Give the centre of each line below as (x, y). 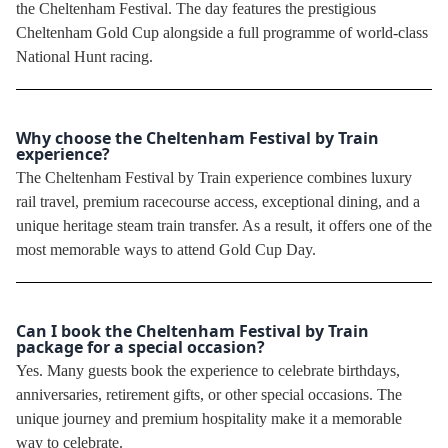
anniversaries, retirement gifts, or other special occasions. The (209, 395)
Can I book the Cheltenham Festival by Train (192, 331)
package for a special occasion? (140, 347)
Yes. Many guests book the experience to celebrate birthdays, (208, 371)
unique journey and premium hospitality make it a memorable (209, 419)
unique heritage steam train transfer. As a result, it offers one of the (224, 226)
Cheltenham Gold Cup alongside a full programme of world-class (222, 33)
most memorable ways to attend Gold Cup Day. (166, 250)
